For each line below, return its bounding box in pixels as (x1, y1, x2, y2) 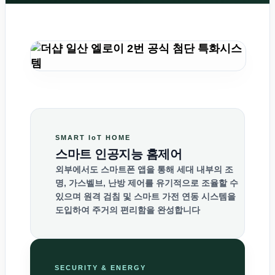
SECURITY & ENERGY (55, 264, 146, 272)
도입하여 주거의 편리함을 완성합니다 (55, 205, 200, 215)
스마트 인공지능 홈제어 (55, 147, 182, 161)
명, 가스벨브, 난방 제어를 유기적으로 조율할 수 (55, 178, 238, 188)
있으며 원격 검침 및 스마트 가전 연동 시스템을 (55, 192, 236, 202)
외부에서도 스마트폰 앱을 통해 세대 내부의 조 (55, 165, 233, 175)
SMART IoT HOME (55, 134, 131, 142)
